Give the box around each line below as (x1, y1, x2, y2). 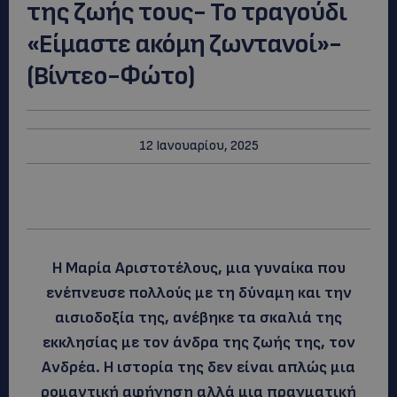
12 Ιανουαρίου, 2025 (138, 137, 259, 154)
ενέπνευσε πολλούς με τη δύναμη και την (45, 284, 352, 302)
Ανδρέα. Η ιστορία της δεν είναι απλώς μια (42, 358, 355, 377)
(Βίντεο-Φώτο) (27, 59, 194, 92)
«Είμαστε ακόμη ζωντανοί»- (27, 27, 341, 60)
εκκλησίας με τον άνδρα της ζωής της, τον (42, 333, 355, 352)
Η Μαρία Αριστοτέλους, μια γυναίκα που (51, 259, 346, 277)
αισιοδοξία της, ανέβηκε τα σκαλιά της (55, 308, 342, 327)
